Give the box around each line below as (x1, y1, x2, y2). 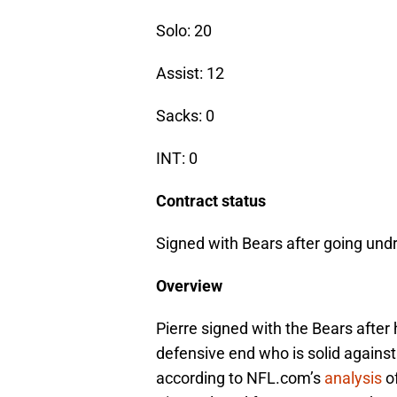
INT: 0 (156, 149, 198, 168)
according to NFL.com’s (156, 369, 324, 388)
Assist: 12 (156, 64, 224, 83)
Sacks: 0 (156, 106, 214, 126)
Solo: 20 (156, 21, 212, 41)
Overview (156, 276, 222, 296)
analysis (324, 369, 382, 388)
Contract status (156, 191, 266, 211)
